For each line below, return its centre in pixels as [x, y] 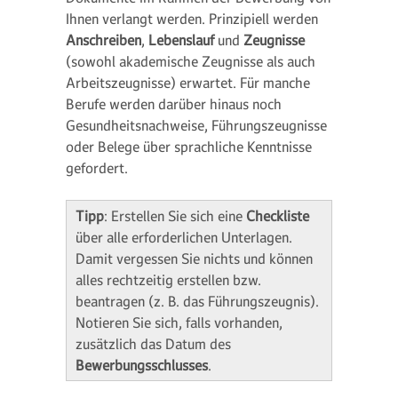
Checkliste [278, 216]
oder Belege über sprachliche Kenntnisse [189, 147]
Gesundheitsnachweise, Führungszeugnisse [196, 125]
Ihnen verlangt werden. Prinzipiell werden [192, 19]
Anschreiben [103, 40]
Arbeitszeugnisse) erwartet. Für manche [188, 83]
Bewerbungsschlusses [142, 365]
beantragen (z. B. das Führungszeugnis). [197, 301]
